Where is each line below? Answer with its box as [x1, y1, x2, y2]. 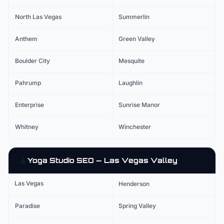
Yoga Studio [27, 156, 74, 164]
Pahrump [15, 79, 41, 86]
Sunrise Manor [118, 101, 160, 108]
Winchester [118, 123, 151, 130]
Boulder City [15, 57, 50, 64]
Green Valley [118, 35, 155, 42]
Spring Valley [118, 202, 156, 209]
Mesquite [118, 57, 144, 64]
